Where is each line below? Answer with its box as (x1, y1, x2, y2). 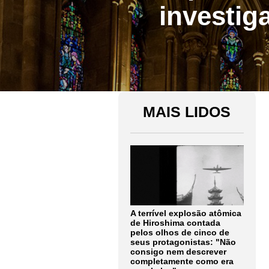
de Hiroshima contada (130, 218, 220, 228)
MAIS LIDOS (143, 103, 231, 120)
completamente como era (130, 256, 234, 266)
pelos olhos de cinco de (130, 228, 229, 237)
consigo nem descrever (130, 247, 226, 256)
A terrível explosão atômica (130, 208, 241, 218)
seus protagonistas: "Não (130, 237, 236, 247)
